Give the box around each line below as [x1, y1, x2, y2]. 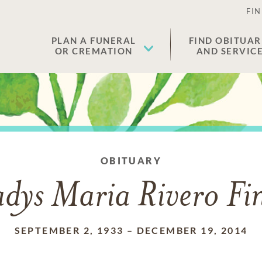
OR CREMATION [54, 46, 133, 56]
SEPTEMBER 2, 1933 [14, 225, 124, 236]
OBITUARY [100, 155, 162, 166]
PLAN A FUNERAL [51, 35, 136, 46]
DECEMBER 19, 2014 [136, 225, 248, 236]
